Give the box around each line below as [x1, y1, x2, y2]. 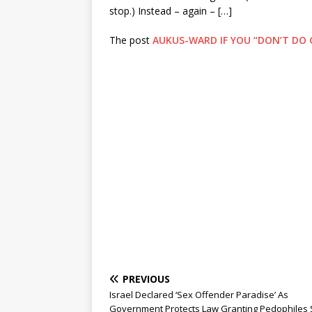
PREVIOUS [123, 272, 170, 286]
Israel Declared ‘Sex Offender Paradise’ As [109, 288, 288, 301]
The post [109, 33, 153, 47]
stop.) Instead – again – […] [109, 4, 232, 17]
